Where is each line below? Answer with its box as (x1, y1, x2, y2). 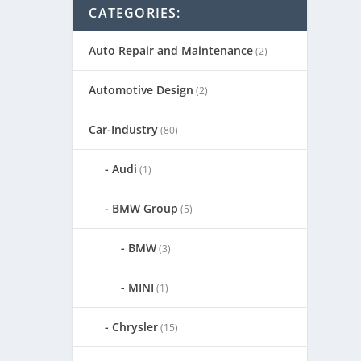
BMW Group (112, 201, 179, 217)
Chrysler (112, 319, 159, 335)
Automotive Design (89, 82, 194, 98)
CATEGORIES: (89, 4, 181, 23)
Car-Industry (89, 122, 159, 138)
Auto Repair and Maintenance (89, 43, 254, 59)
